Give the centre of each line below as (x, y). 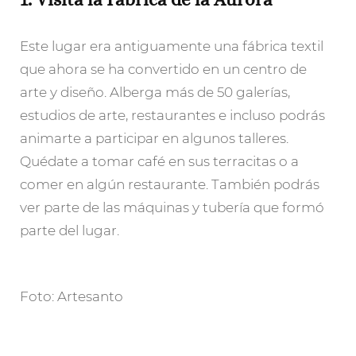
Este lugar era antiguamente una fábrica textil (172, 46)
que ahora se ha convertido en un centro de (163, 69)
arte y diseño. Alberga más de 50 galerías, (155, 92)
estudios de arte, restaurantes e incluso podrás (172, 115)
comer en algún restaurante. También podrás (170, 184)
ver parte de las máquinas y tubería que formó (172, 207)
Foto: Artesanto (72, 297)
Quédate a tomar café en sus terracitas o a (159, 161)
